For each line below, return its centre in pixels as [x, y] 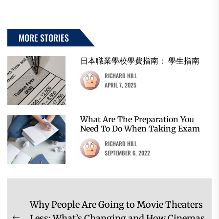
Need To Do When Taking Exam [140, 128]
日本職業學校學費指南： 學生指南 [140, 60]
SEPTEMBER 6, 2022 [128, 153]
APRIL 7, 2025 [121, 85]
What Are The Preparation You [137, 119]
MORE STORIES [44, 37]
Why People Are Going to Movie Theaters [116, 204]
